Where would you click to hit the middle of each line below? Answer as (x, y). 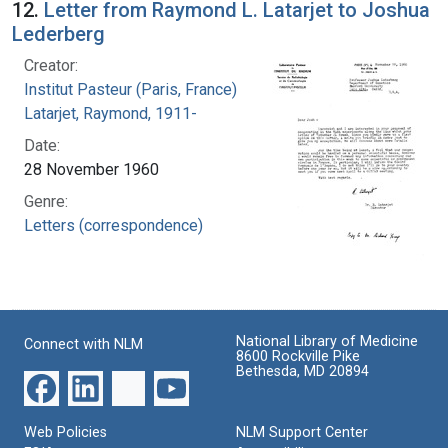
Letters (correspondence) (113, 225)
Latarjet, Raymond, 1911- (110, 113)
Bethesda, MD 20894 (302, 371)
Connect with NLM (83, 344)
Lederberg (58, 33)
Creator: (51, 65)
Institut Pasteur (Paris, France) (130, 89)
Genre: (46, 201)
